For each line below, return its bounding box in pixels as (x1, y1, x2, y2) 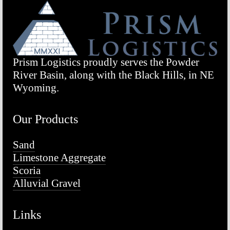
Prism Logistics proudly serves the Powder (13, 56, 199, 69)
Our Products (13, 112, 78, 126)
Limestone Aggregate (13, 151, 106, 164)
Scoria (13, 164, 41, 177)
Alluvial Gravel (13, 177, 81, 190)
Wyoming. (13, 82, 59, 94)
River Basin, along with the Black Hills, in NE (13, 69, 214, 82)
